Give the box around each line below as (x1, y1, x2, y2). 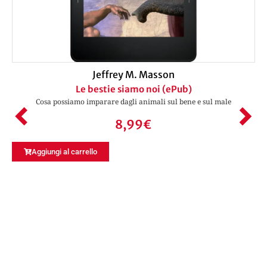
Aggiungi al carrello (32, 147, 97, 157)
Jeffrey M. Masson (92, 68, 175, 80)
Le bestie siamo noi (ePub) (75, 83, 192, 95)
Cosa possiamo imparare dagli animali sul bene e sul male (36, 96, 231, 107)
